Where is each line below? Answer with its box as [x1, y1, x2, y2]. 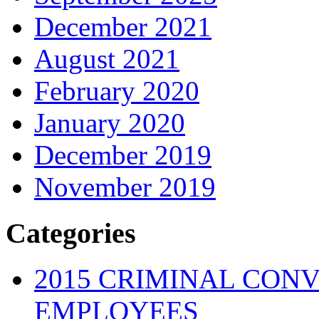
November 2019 [34, 172, 216, 203]
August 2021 [34, 43, 179, 75]
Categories [6, 216, 136, 249]
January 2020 [34, 108, 185, 139]
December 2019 [34, 140, 211, 171]
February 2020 [34, 75, 199, 107]
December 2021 [34, 11, 211, 43]
